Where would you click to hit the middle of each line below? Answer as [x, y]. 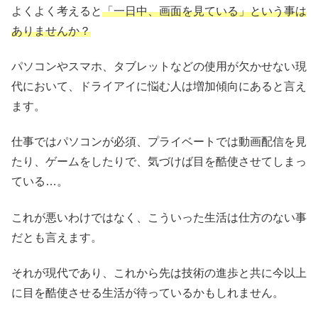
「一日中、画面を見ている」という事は [204, 11]
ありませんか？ [51, 31]
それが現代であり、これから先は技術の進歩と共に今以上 [159, 273]
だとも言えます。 [57, 237]
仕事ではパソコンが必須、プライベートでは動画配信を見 [159, 142]
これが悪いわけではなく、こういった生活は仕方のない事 [159, 217]
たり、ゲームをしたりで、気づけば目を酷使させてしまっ [159, 162]
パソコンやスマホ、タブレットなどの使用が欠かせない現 [159, 66]
